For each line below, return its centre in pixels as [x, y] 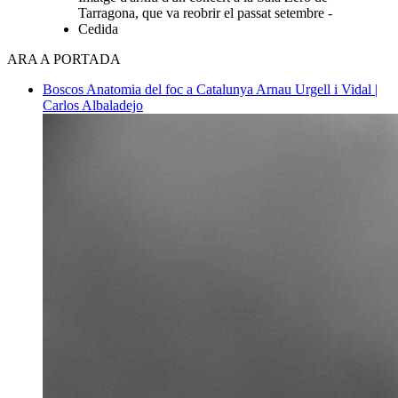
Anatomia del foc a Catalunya [171, 89]
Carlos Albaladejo [93, 105]
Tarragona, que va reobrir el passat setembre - [205, 12]
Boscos [64, 89]
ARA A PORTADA [64, 59]
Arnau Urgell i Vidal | [317, 89]
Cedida [98, 28]
